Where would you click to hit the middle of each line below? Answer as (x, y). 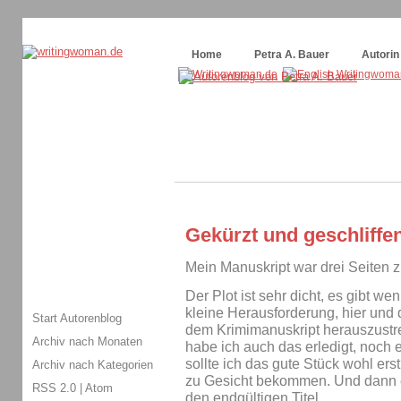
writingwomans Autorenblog (189, 35)
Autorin (380, 54)
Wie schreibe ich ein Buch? (328, 35)
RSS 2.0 (54, 388)
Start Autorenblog (77, 318)
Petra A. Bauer (292, 54)
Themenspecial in (76, 35)
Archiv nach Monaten (87, 341)
